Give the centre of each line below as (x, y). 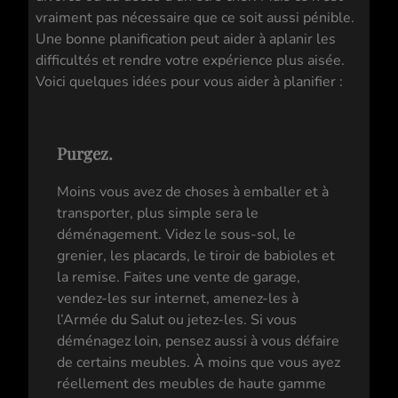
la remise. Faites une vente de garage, (179, 277)
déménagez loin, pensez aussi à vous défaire (198, 341)
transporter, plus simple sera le (158, 213)
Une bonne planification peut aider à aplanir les (186, 40)
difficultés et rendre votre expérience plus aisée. (190, 61)
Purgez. (85, 154)
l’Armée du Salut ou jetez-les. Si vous (177, 319)
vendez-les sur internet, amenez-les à (178, 298)
